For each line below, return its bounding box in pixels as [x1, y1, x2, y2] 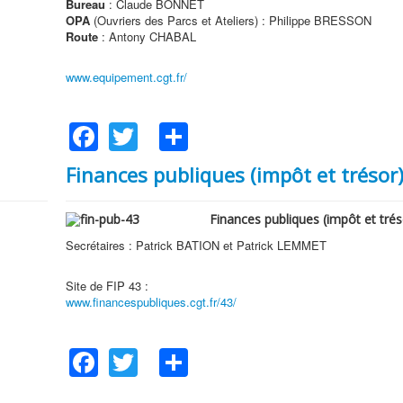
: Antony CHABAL [97, 27, 196, 45]
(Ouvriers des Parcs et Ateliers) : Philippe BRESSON [89, 11, 372, 29]
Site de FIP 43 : [65, 277, 148, 295]
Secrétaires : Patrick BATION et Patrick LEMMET [65, 237, 327, 255]
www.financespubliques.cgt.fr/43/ [65, 293, 237, 311]
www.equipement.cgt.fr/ [65, 67, 187, 85]
